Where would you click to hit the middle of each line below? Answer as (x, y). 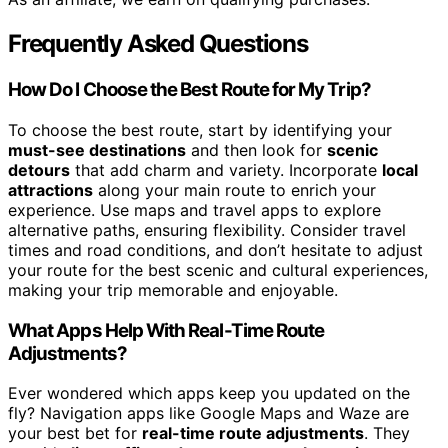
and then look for (256, 149)
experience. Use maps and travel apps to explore (194, 209)
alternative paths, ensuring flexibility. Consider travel (207, 229)
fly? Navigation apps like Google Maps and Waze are (208, 413)
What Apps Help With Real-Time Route (166, 330)
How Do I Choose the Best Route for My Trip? (189, 90)
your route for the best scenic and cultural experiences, (218, 269)
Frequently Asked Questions (158, 44)
